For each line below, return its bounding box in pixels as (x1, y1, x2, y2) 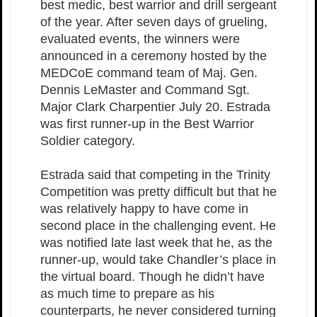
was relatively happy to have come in (40, 201, 248, 216)
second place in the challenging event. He (40, 218, 276, 233)
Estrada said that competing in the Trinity (40, 167, 270, 182)
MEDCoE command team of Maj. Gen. (40, 65, 258, 80)
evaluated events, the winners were (40, 31, 240, 46)
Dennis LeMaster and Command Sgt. (40, 82, 250, 97)
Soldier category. (40, 133, 135, 148)
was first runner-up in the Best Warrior (40, 116, 254, 131)
